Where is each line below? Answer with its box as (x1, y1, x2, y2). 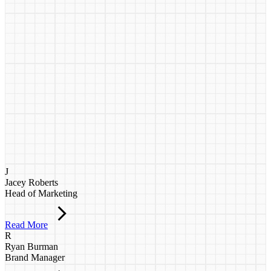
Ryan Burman (5, 241, 58, 252)
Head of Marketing (5, 188, 77, 199)
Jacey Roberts (5, 177, 58, 188)
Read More (5, 220, 48, 230)
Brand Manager (5, 252, 65, 263)
